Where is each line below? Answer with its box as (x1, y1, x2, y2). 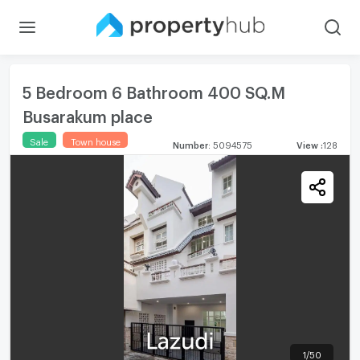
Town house (70, 136, 121, 144)
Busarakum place (22, 106, 153, 120)
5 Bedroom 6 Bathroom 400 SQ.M (22, 82, 285, 96)
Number (172, 139, 208, 147)
